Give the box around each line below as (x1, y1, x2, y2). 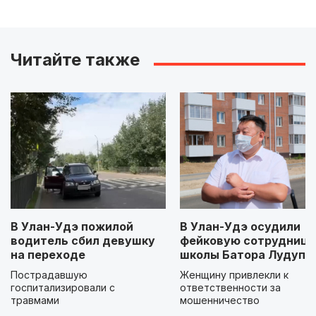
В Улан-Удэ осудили (180, 219, 300, 234)
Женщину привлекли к (180, 269, 288, 281)
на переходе (11, 248, 85, 262)
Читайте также (11, 49, 140, 71)
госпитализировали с (11, 281, 115, 294)
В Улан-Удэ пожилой (11, 219, 133, 234)
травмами (11, 294, 59, 307)
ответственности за (180, 281, 281, 294)
